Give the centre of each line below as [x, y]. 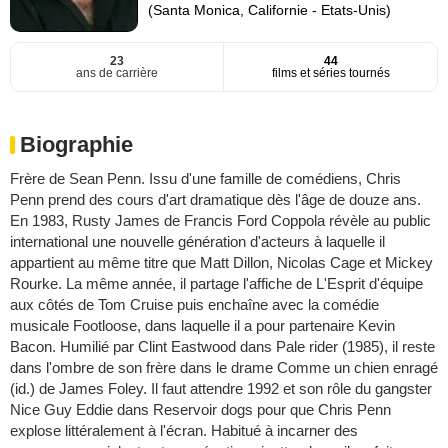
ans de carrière [117, 73]
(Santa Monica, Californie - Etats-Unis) [270, 10]
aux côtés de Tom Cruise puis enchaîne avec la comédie [194, 305]
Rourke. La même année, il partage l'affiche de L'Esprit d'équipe [216, 284]
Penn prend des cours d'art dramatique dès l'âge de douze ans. [215, 200]
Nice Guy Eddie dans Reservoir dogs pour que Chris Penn [200, 410]
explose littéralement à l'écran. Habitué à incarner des [184, 431]
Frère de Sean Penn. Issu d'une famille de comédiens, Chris [205, 179]
